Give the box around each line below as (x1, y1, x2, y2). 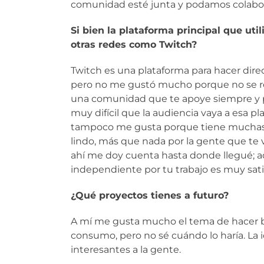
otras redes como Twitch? (71, 38, 197, 50)
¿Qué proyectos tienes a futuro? (71, 189, 229, 201)
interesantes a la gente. (71, 243, 181, 255)
